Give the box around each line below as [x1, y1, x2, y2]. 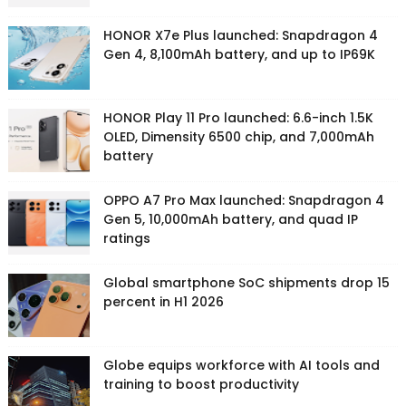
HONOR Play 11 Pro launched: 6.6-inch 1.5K [102, 109, 373, 128]
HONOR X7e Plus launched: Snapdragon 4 [102, 26, 378, 45]
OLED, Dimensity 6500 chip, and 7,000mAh [102, 128, 374, 147]
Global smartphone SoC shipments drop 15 [102, 274, 390, 293]
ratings [102, 229, 150, 248]
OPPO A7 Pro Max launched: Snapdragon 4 [102, 191, 384, 210]
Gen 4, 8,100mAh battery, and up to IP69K [102, 45, 375, 64]
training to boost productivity [102, 375, 299, 394]
